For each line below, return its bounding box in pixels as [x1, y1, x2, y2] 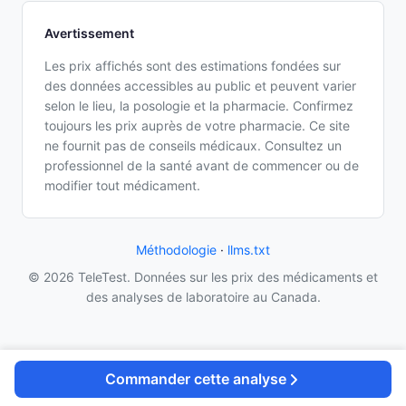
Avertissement [44, 24, 134, 41]
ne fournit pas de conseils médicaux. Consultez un [44, 137, 342, 153]
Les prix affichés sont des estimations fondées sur [44, 57, 341, 73]
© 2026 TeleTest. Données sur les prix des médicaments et [28, 268, 378, 285]
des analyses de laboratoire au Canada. [85, 288, 321, 304]
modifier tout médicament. [44, 177, 200, 193]
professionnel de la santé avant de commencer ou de [44, 157, 359, 173]
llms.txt [227, 241, 270, 257]
